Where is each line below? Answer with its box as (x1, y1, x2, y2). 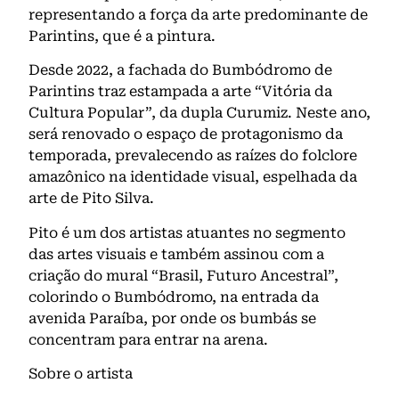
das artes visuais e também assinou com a (28, 245, 324, 263)
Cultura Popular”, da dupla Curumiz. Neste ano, (28, 104, 370, 122)
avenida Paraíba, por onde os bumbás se (28, 309, 316, 327)
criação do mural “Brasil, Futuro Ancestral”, (28, 266, 338, 284)
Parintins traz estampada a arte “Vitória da (28, 83, 332, 101)
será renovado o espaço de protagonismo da (28, 126, 343, 143)
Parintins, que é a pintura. (28, 28, 216, 45)
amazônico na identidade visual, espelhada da (28, 168, 357, 186)
